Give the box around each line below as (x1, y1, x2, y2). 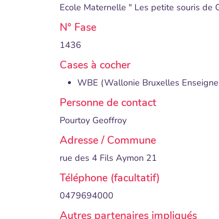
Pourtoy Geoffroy (60, 114, 127, 126)
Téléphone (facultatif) (60, 171, 160, 185)
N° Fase (60, 20, 96, 35)
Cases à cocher (60, 58, 131, 72)
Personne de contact (60, 95, 156, 110)
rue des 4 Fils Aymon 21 (60, 152, 157, 164)
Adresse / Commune (60, 133, 156, 148)
